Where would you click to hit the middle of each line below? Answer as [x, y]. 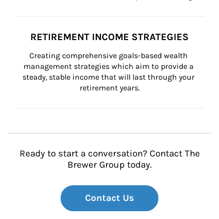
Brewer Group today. [109, 165]
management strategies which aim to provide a [109, 66]
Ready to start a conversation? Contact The [109, 153]
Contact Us [109, 198]
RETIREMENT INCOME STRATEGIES [109, 37]
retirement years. [109, 88]
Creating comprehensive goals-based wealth [109, 55]
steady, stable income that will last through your [109, 77]
